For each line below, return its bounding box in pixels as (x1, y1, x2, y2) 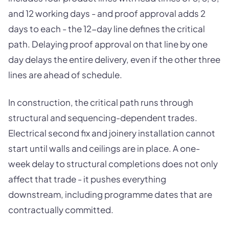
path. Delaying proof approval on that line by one (8, 38, 208, 50)
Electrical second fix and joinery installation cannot (8, 127, 215, 139)
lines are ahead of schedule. (8, 69, 122, 81)
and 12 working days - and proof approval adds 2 (8, 8, 205, 19)
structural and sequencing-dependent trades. (8, 111, 197, 123)
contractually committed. (8, 203, 113, 215)
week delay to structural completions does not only (8, 157, 218, 169)
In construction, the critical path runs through (8, 96, 193, 108)
